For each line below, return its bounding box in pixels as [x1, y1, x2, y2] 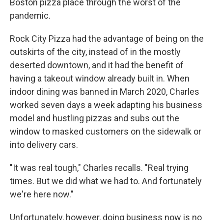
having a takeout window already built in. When [10, 73, 190, 83]
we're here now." [10, 189, 74, 199]
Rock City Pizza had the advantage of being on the [10, 33, 204, 44]
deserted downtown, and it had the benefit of [10, 60, 184, 70]
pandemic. [10, 10, 51, 21]
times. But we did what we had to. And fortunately [10, 176, 202, 186]
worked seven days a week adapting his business [10, 100, 202, 110]
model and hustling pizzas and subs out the [10, 113, 179, 123]
